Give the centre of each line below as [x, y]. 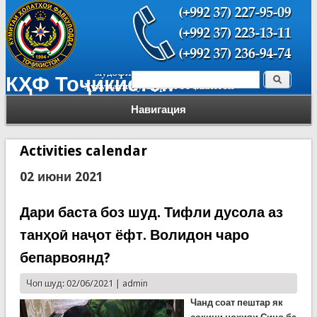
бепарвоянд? [65, 258]
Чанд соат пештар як [236, 302]
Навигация [158, 110]
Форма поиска [192, 83]
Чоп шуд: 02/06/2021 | [74, 283]
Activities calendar [83, 151]
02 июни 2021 [61, 177]
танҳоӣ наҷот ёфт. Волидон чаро [134, 235]
